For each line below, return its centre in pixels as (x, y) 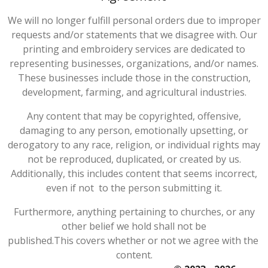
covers (92, 240)
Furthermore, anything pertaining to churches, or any (134, 212)
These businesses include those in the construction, (134, 78)
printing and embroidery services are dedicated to (134, 49)
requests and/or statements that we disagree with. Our (134, 35)
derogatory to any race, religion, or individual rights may (134, 145)
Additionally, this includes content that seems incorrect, (134, 173)
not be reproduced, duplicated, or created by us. (134, 159)
